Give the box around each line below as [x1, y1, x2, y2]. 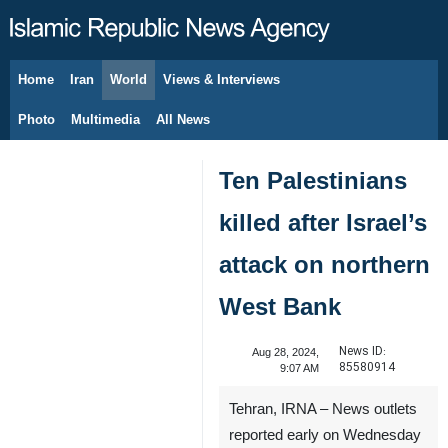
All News [156, 112, 210, 127]
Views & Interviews [163, 72, 280, 87]
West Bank [219, 293, 341, 320]
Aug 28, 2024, [251, 346, 319, 358]
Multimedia [71, 112, 140, 127]
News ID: [338, 342, 386, 361]
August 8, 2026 [50, 84, 123, 96]
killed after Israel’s [219, 209, 427, 236]
